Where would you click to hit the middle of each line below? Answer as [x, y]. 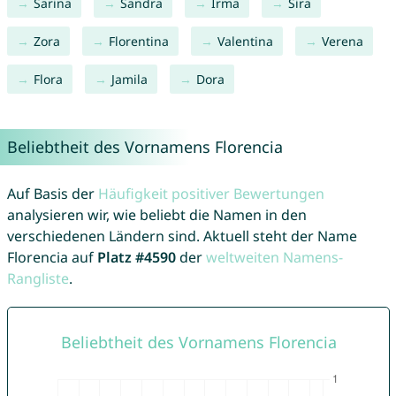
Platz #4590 [136, 258]
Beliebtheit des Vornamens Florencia [145, 147]
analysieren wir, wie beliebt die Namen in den [156, 215]
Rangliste [38, 279]
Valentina [245, 42]
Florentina [138, 42]
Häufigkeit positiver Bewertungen [211, 194]
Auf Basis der [52, 194]
